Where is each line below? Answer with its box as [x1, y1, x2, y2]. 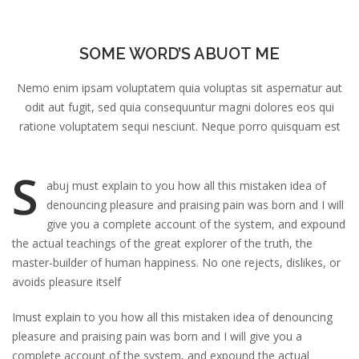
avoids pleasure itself [12, 274, 121, 289]
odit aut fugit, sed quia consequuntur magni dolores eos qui [25, 99, 334, 115]
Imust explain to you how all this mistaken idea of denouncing [12, 309, 333, 325]
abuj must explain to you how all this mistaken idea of [46, 178, 326, 193]
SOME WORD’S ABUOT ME [79, 44, 280, 63]
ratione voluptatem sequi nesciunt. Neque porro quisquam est [18, 119, 341, 134]
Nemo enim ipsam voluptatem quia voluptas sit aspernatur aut [17, 80, 342, 95]
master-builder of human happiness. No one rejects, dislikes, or [12, 255, 341, 270]
